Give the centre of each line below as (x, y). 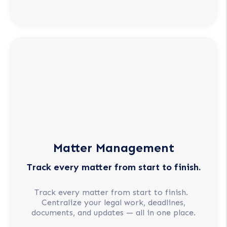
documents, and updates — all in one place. (113, 212)
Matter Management (113, 148)
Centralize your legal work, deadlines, (113, 202)
